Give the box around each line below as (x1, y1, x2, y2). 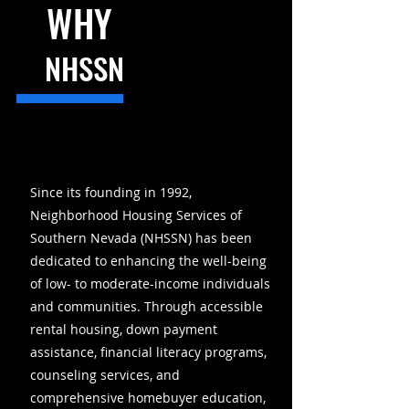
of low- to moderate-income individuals (30, 275, 270, 292)
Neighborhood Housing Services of (30, 206, 242, 224)
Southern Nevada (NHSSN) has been (30, 229, 252, 246)
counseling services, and (30, 366, 180, 383)
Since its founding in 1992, (30, 184, 192, 201)
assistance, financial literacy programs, (30, 343, 267, 361)
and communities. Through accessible (30, 298, 263, 315)
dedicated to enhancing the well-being (30, 252, 267, 269)
